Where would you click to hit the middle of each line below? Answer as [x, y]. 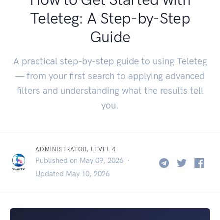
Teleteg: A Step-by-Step [110, 18]
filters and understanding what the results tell [110, 90]
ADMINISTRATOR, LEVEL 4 [76, 149]
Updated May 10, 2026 [72, 174]
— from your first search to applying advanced [110, 76]
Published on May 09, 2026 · [83, 160]
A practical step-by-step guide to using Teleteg [110, 61]
